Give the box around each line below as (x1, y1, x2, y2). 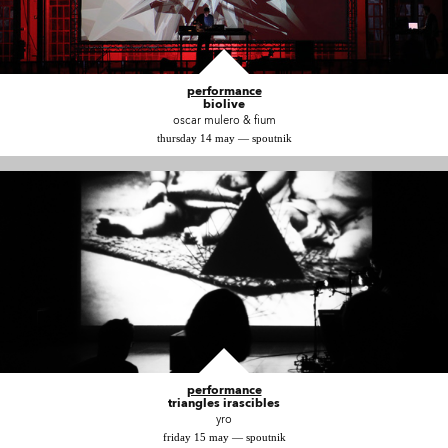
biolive (203, 95, 245, 111)
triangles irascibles (168, 394, 280, 410)
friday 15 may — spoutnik (162, 430, 286, 443)
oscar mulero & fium (172, 112, 276, 127)
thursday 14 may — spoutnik (156, 131, 292, 144)
